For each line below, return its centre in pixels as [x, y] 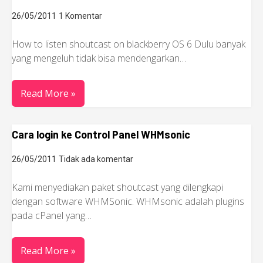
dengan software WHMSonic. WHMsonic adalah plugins [128, 201]
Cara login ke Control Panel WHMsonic [101, 134]
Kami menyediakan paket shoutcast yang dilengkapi [117, 187]
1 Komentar [80, 16]
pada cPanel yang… [52, 215]
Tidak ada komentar [96, 159]
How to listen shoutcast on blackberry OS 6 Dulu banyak [129, 44]
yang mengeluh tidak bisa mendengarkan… [99, 58]
